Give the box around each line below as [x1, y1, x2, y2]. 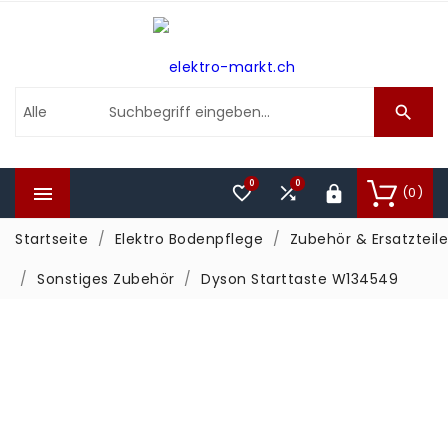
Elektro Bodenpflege [114, 229, 263, 249]
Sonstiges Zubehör [37, 269, 175, 289]
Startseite [15, 229, 88, 249]
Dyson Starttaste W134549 [201, 269, 398, 289]
